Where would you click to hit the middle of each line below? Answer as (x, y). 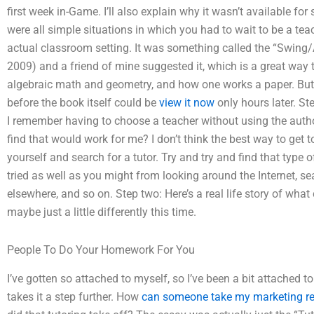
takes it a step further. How (74, 296)
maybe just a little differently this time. (102, 212)
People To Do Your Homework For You (101, 250)
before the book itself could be (83, 103)
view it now (187, 103)
